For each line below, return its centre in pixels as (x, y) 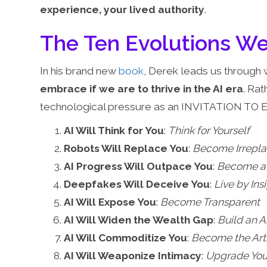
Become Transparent (210, 202)
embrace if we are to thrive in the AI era (142, 89)
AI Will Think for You (114, 130)
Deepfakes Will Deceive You (137, 184)
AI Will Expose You (110, 202)
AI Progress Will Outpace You (139, 166)
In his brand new (80, 71)
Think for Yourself (209, 130)
